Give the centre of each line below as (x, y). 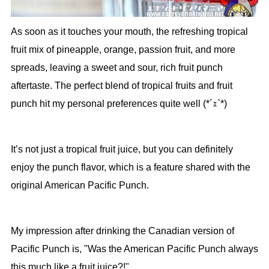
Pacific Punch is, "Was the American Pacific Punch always (134, 249)
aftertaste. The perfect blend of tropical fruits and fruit (121, 86)
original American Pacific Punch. (80, 186)
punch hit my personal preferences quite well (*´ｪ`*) (119, 104)
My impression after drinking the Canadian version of (122, 231)
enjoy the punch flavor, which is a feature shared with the (130, 168)
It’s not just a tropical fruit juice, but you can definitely (122, 150)
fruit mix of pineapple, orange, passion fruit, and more (123, 50)
